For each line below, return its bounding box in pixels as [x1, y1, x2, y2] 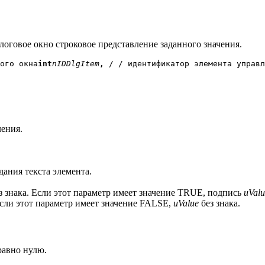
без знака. [199, 198, 240, 208]
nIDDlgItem [52, 59, 99, 69]
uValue [173, 198, 199, 208]
